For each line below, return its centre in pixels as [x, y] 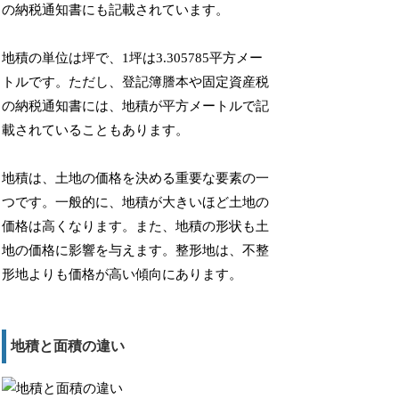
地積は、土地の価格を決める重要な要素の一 [136, 179]
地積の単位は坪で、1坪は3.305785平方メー [133, 58]
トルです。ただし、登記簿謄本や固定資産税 [136, 82]
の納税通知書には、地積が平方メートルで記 [136, 106]
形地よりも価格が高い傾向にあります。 [122, 275]
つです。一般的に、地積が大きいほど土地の [136, 203]
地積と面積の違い [68, 346]
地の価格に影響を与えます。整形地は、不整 [136, 251]
